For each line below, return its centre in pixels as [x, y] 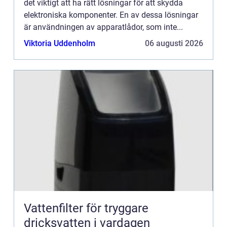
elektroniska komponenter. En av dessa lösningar [111, 15]
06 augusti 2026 [174, 43]
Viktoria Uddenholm [60, 43]
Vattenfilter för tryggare [86, 208]
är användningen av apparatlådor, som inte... [103, 27]
